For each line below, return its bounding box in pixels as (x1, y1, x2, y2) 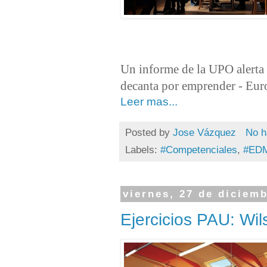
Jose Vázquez (173, 127, 236, 139)
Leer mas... (120, 95, 178, 108)
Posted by (125, 127, 173, 139)
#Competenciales (160, 144, 237, 156)
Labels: (125, 144, 160, 156)
